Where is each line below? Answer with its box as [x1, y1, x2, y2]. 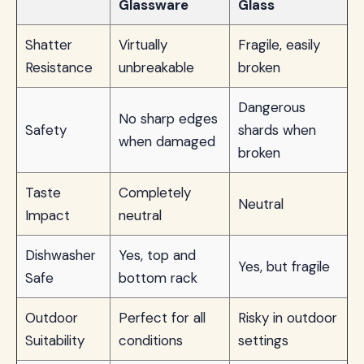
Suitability [25, 331, 84, 349]
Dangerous [238, 98, 305, 116]
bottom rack [119, 269, 197, 287]
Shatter [25, 36, 72, 54]
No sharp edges [119, 110, 218, 128]
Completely [119, 184, 191, 201]
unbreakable [119, 58, 194, 76]
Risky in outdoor [238, 309, 337, 327]
